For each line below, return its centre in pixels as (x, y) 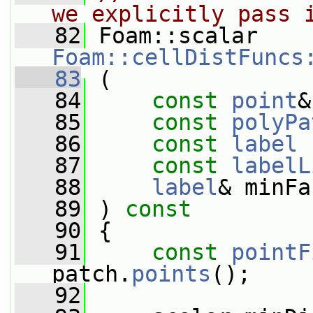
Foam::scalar (264, 36)
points (171, 274)
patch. (92, 274)
